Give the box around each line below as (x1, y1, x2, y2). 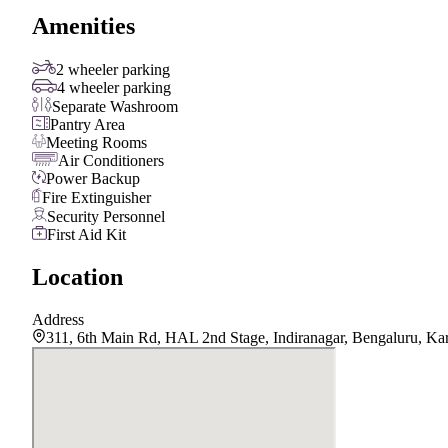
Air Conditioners (58, 152, 164, 170)
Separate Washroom (52, 98, 178, 116)
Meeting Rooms (46, 134, 147, 152)
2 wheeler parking (56, 61, 170, 79)
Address (32, 311, 84, 329)
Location (32, 264, 123, 291)
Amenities (32, 13, 135, 40)
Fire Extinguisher (42, 189, 151, 207)
